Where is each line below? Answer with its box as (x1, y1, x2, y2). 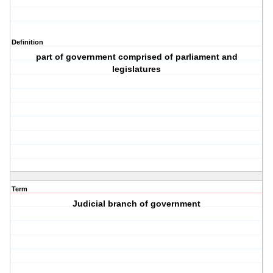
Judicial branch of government (73, 199, 201, 209)
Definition (12, 38, 43, 46)
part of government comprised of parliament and (35, 52, 238, 62)
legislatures (112, 64, 161, 74)
